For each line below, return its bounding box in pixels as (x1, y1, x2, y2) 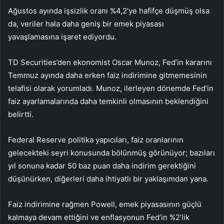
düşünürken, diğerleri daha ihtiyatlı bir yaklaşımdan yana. (8, 174, 208, 184)
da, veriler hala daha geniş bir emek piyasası (8, 19, 164, 29)
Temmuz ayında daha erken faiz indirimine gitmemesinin (8, 70, 207, 80)
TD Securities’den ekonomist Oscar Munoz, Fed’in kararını (8, 57, 212, 67)
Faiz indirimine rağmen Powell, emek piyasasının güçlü (8, 199, 201, 209)
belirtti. (8, 109, 33, 119)
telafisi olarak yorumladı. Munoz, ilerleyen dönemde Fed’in (8, 83, 213, 93)
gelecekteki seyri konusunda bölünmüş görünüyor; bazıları (8, 148, 215, 158)
